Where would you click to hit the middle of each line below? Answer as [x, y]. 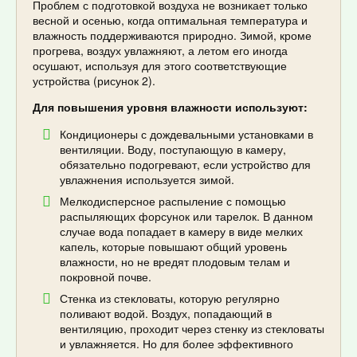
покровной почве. [106, 276]
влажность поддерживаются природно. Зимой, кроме [172, 35]
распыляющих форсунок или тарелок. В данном [186, 216]
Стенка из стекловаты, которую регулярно [170, 298]
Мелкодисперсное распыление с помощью [173, 200]
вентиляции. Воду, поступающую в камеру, [173, 149]
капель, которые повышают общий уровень [173, 246]
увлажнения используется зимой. [147, 179]
